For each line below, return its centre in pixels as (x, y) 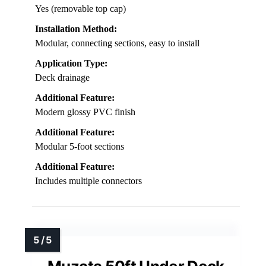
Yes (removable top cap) (80, 8)
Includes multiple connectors (88, 180)
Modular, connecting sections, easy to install (117, 43)
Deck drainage (62, 77)
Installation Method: (76, 28)
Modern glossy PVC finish (85, 112)
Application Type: (71, 63)
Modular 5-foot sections (80, 146)
